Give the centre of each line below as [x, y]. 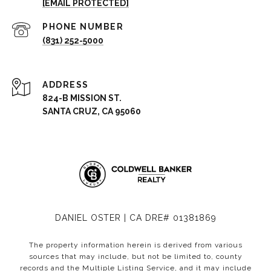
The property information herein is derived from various [135, 245]
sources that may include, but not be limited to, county [135, 257]
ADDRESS [66, 85]
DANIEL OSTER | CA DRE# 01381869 [135, 218]
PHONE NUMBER [83, 27]
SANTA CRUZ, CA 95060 [92, 112]
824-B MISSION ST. [82, 98]
